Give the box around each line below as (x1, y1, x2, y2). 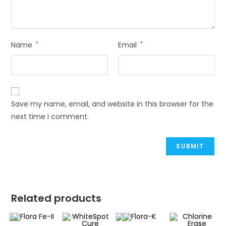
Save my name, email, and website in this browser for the (11, 99, 214, 109)
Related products (11, 191, 102, 205)
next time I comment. (11, 111, 89, 122)
